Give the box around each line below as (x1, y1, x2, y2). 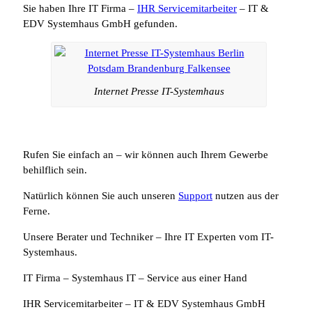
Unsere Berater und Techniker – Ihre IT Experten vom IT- (23, 231, 274, 243)
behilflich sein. (23, 164, 87, 176)
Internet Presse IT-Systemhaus (93, 86, 224, 97)
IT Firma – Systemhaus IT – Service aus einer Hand (23, 272, 247, 284)
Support (178, 190, 212, 202)
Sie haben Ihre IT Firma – (23, 2, 137, 14)
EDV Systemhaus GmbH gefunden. (23, 17, 178, 29)
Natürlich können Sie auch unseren (23, 190, 178, 202)
